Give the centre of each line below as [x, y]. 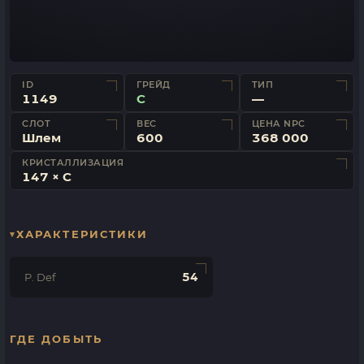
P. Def [40, 277]
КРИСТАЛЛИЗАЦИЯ [73, 163]
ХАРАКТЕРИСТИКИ [82, 234]
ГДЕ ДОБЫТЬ [56, 339]
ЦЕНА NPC [278, 124]
